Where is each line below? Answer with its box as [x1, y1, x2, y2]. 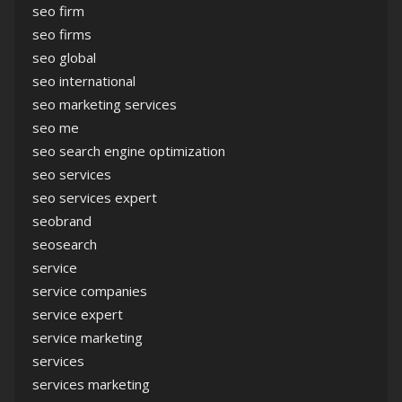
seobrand [32, 212, 92, 230]
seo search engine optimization [32, 142, 225, 160]
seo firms [32, 25, 92, 43]
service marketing [32, 328, 143, 346]
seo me [32, 118, 79, 136]
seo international [32, 72, 135, 90]
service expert [32, 305, 123, 323]
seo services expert [32, 188, 157, 206]
